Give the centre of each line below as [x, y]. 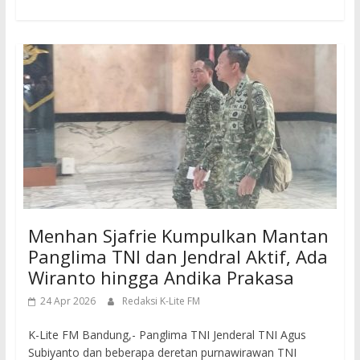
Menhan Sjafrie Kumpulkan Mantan [178, 236]
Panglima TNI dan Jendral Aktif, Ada [178, 257]
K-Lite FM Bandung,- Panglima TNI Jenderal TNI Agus [167, 335]
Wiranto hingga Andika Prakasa [161, 278]
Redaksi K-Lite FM [161, 301]
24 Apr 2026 [67, 301]
